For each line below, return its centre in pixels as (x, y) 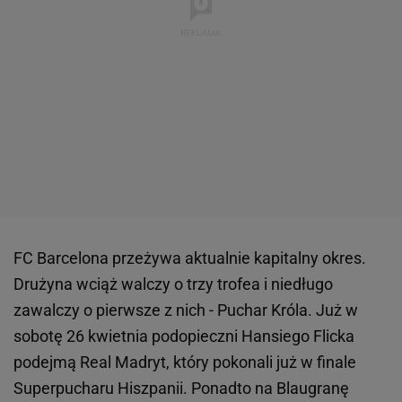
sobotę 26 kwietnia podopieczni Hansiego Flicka (184, 336)
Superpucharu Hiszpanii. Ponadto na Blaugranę (181, 388)
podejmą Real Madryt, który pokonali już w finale (185, 362)
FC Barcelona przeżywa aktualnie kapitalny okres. (190, 258)
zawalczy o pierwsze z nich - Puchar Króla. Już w (186, 310)
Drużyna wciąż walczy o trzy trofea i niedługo (173, 284)
